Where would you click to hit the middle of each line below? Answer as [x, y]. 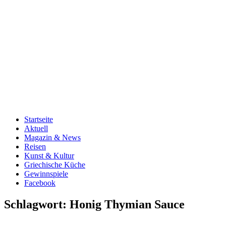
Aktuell [36, 128]
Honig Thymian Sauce [127, 204]
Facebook [40, 183]
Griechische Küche [55, 165]
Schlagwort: [37, 204]
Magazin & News [52, 137]
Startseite [39, 119]
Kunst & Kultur [49, 156]
